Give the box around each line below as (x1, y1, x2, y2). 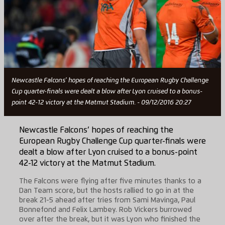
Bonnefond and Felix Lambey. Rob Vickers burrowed (19, 206, 192, 213)
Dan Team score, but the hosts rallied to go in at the (19, 187, 194, 194)
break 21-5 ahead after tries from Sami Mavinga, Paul (19, 196, 195, 204)
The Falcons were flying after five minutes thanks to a (19, 177, 201, 185)
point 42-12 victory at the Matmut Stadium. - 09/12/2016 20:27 (11, 99, 191, 106)
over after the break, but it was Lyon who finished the (19, 215, 200, 223)
